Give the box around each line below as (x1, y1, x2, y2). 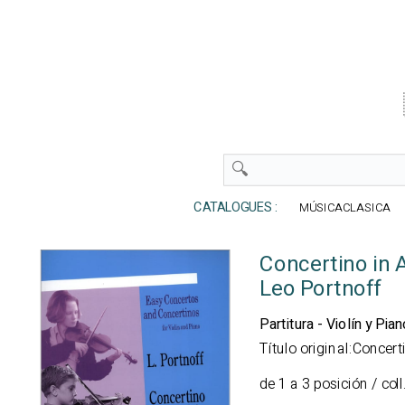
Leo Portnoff (259, 273, 381, 306)
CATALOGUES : (182, 198, 281, 218)
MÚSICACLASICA (299, 199, 391, 217)
